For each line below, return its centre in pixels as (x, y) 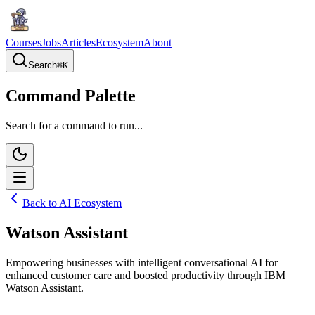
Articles (78, 43)
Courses (24, 43)
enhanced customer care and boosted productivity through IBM (146, 275)
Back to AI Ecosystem (72, 202)
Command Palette (71, 95)
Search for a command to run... (74, 125)
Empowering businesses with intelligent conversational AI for (142, 262)
